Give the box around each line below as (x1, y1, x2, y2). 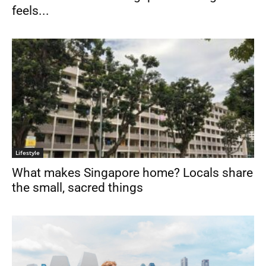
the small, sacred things (12, 180, 143, 195)
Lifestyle (15, 148, 40, 157)
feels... (12, 3, 49, 18)
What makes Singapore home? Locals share (12, 166, 253, 180)
